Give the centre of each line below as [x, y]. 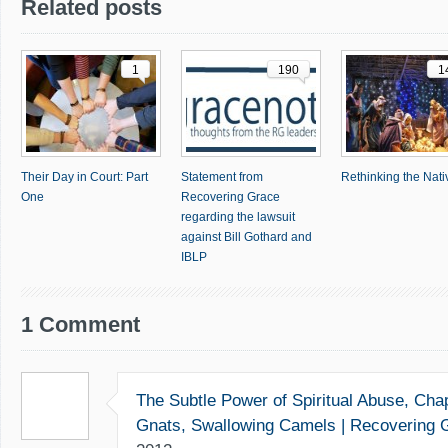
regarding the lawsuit [238, 217]
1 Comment [80, 324]
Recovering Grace [230, 197]
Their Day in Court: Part [84, 177]
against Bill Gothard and [246, 237]
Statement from [222, 177]
